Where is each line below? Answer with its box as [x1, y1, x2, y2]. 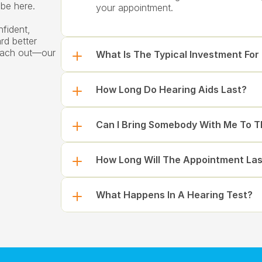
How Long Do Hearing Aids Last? [96, 84, 247, 95]
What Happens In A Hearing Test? [96, 189, 253, 201]
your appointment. [96, 2, 173, 13]
